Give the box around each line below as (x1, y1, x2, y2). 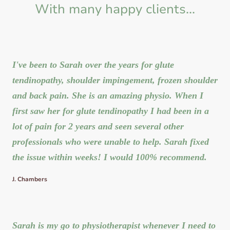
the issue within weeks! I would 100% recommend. (12, 151, 207, 162)
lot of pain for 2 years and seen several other (12, 121, 184, 131)
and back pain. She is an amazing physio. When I (12, 90, 203, 101)
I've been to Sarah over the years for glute (12, 59, 174, 70)
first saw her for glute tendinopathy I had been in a (12, 105, 209, 116)
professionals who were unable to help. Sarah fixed (12, 136, 209, 147)
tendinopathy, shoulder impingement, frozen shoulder (12, 74, 218, 85)
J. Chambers (12, 175, 47, 184)
